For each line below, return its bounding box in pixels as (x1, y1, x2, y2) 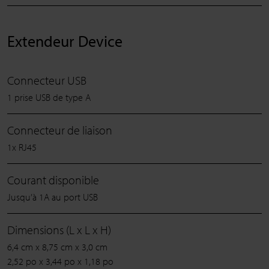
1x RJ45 (7, 141, 37, 154)
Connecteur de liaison (7, 122, 112, 138)
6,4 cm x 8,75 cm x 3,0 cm (7, 241, 107, 253)
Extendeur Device (7, 31, 122, 52)
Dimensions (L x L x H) (7, 222, 111, 238)
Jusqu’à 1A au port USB (7, 191, 98, 204)
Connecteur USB (7, 73, 86, 88)
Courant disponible (7, 172, 99, 188)
